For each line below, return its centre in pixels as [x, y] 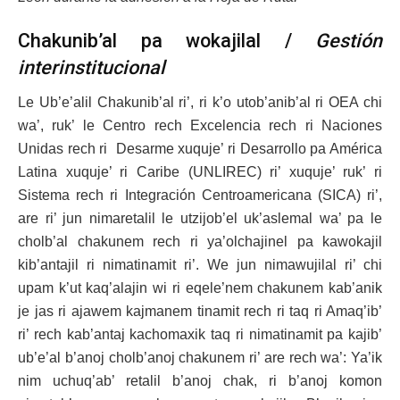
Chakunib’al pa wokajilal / [167, 41]
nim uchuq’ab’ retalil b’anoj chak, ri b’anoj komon [200, 380]
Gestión [349, 41]
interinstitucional [92, 68]
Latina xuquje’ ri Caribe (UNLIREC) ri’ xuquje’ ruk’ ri [200, 171]
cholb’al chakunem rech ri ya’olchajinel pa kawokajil [200, 241]
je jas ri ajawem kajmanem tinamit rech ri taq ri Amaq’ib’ [200, 311]
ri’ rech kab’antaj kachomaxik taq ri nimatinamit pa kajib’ [200, 334]
